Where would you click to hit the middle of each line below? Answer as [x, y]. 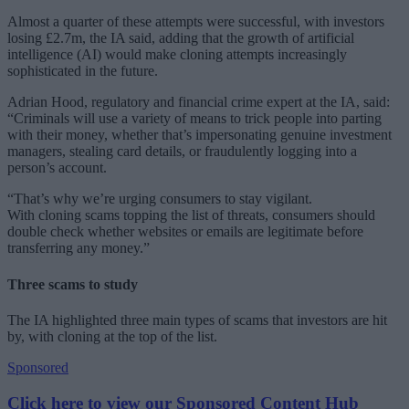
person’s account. [57, 168]
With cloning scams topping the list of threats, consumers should [191, 215]
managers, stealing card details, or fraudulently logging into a [182, 152]
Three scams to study [73, 284]
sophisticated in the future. [83, 71]
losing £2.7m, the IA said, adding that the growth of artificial [181, 38]
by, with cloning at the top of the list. [112, 336]
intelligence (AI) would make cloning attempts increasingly [177, 55]
